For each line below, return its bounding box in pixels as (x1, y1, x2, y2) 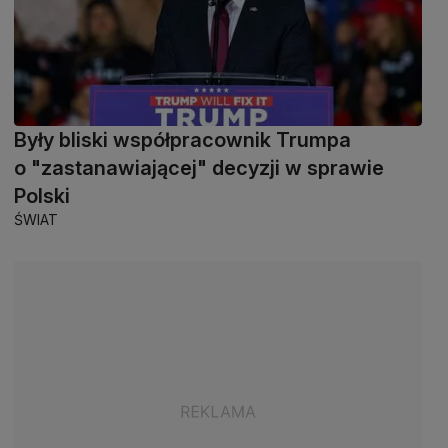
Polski (14, 183, 70, 208)
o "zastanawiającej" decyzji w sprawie (14, 155, 384, 180)
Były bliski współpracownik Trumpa (14, 127, 351, 152)
